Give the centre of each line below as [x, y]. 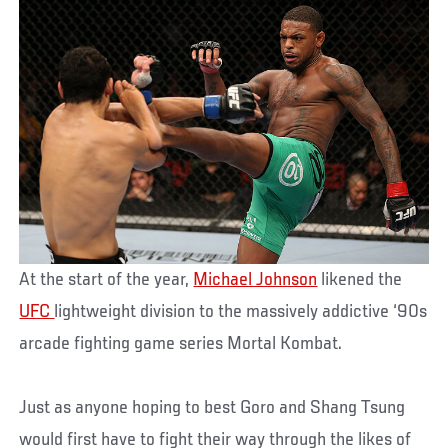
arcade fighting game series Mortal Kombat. [181, 344]
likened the [360, 280]
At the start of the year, [106, 280]
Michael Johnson [255, 280]
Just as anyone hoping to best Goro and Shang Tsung [212, 408]
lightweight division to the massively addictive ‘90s [241, 312]
